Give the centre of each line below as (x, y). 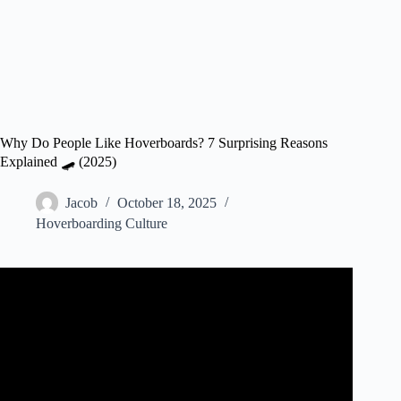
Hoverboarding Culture (102, 223)
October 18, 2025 (167, 203)
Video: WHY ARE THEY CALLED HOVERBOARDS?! (176, 300)
